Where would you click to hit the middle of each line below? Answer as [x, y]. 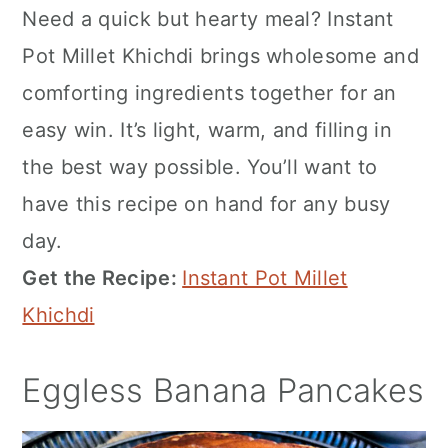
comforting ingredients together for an [209, 92]
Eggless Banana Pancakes [223, 390]
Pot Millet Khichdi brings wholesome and [221, 55]
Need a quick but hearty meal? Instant [208, 18]
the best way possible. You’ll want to [200, 166]
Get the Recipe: [102, 277]
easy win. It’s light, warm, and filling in [207, 129]
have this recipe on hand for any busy [206, 203]
